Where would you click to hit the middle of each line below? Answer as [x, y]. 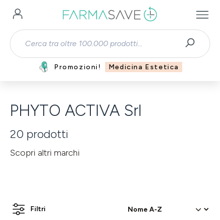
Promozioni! [78, 67]
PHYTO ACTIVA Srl [76, 110]
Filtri [38, 209]
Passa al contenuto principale [54, 9]
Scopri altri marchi [45, 153]
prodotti [46, 134]
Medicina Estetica [143, 67]
